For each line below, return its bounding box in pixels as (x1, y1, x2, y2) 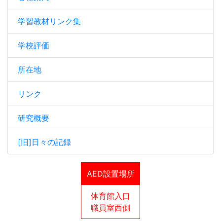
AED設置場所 (86, 168, 135, 179)
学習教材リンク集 (18, 16, 81, 26)
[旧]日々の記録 (18, 137, 71, 147)
